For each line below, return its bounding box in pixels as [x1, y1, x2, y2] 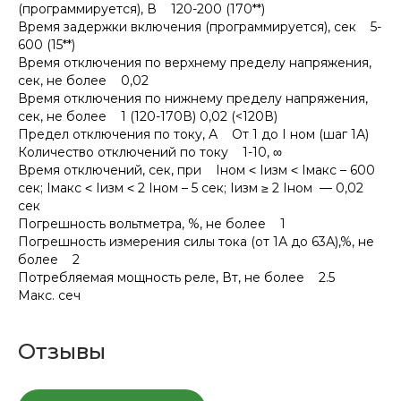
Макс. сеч [18, 287, 81, 303]
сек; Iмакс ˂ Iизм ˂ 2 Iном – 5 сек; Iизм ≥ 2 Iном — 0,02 [18, 180, 363, 196]
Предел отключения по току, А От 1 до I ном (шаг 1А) [18, 126, 369, 142]
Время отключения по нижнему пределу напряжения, [18, 90, 368, 107]
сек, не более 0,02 [18, 73, 149, 89]
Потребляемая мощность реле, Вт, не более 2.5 [18, 269, 335, 286]
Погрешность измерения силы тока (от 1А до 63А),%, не [18, 234, 374, 250]
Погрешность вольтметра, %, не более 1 [18, 216, 286, 232]
